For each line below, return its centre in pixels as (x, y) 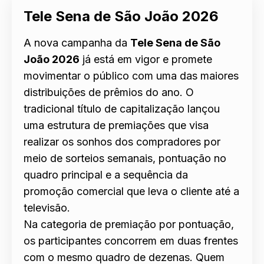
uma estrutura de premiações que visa (116, 126)
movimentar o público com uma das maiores (131, 76)
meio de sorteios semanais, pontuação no (125, 159)
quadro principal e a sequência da (106, 175)
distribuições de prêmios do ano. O (109, 93)
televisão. (47, 208)
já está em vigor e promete (146, 60)
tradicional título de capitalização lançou (122, 109)
